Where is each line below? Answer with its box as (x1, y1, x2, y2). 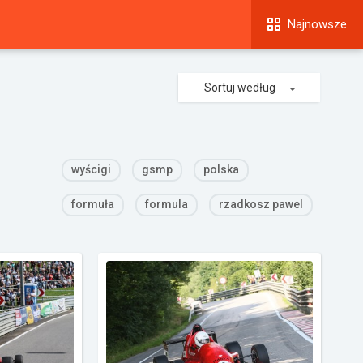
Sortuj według (204, 81, 275, 94)
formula (145, 198, 188, 211)
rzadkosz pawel (219, 198, 303, 211)
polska (203, 163, 239, 176)
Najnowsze (288, 17, 347, 32)
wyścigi (71, 163, 111, 176)
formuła (71, 198, 114, 211)
